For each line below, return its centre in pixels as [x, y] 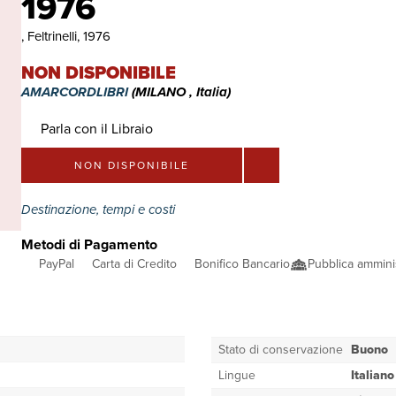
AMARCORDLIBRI [76, 92]
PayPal [57, 264]
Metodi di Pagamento [89, 244]
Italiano [373, 375]
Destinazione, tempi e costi [100, 209]
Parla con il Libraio [96, 129]
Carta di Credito [134, 264]
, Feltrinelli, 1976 [66, 36]
